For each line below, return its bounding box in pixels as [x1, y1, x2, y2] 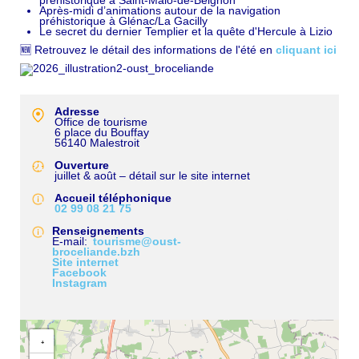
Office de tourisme [54, 115, 147, 129]
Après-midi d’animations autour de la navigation [39, 4, 280, 18]
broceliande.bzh [52, 245, 140, 259]
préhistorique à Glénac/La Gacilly [39, 14, 208, 28]
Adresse [54, 105, 99, 119]
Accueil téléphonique [54, 192, 171, 205]
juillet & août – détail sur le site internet [54, 169, 250, 183]
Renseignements [52, 224, 144, 238]
